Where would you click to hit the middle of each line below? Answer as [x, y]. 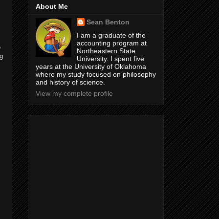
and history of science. [70, 82]
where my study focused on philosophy [96, 74]
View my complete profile [74, 93]
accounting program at [111, 43]
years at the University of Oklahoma [91, 66]
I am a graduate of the [111, 35]
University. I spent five [110, 58]
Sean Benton [108, 22]
